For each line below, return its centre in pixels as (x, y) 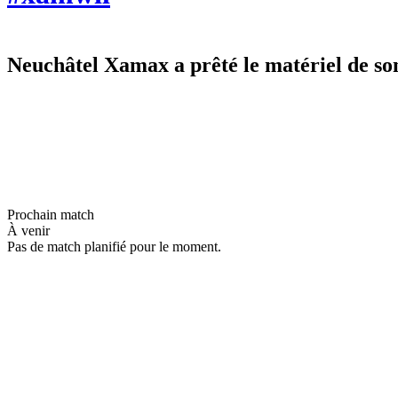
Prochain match (51, 214)
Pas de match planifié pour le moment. (114, 246)
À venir (28, 230)
